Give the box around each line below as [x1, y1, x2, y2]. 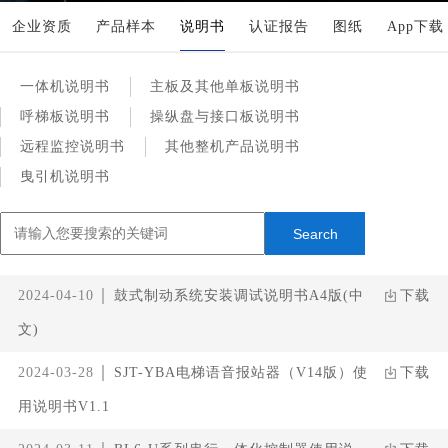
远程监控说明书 [20, 139, 125, 154]
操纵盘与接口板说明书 [150, 109, 300, 124]
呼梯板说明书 [20, 109, 110, 124]
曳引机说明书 [20, 169, 110, 184]
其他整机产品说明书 [165, 139, 300, 154]
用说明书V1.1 [17, 399, 110, 415]
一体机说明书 [20, 79, 110, 94]
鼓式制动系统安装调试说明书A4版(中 [113, 288, 364, 304]
